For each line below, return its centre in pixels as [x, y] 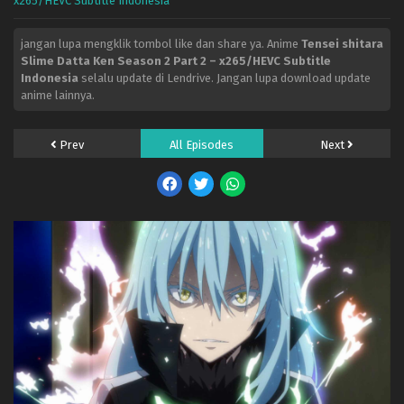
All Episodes [202, 145]
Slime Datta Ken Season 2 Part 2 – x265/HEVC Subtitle [176, 61]
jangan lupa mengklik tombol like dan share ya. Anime [161, 44]
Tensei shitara [342, 44]
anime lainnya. [58, 95]
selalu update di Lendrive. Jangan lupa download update [225, 78]
